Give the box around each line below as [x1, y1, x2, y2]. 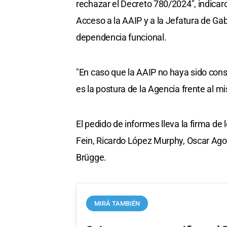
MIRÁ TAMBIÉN [94, 200, 140, 208]
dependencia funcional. [76, 31, 167, 43]
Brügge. [76, 152, 106, 163]
